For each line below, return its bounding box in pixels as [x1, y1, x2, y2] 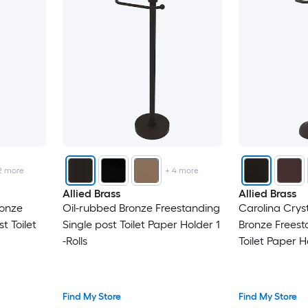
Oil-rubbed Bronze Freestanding [62, 201, 220, 214]
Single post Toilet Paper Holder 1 [62, 217, 220, 231]
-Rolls [62, 234, 87, 247]
